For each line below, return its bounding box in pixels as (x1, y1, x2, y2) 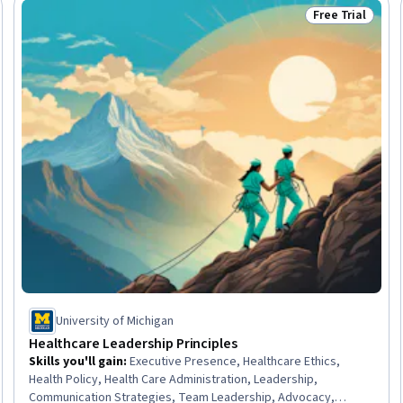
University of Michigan (55, 311, 174, 330)
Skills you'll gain (28, 352, 123, 371)
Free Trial (312, 6, 367, 25)
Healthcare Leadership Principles (28, 333, 238, 354)
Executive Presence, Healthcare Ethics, (129, 352, 340, 371)
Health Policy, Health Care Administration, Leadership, (28, 370, 318, 389)
